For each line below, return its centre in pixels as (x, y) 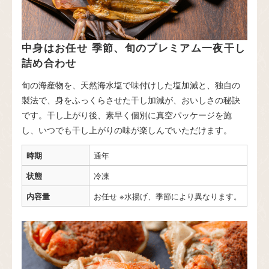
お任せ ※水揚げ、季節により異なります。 (167, 196)
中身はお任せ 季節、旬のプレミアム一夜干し (134, 48)
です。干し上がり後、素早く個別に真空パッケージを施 (127, 115)
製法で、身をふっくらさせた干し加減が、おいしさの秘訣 (131, 100)
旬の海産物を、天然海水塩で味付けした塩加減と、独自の (131, 85)
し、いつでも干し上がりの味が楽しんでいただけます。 (127, 130)
